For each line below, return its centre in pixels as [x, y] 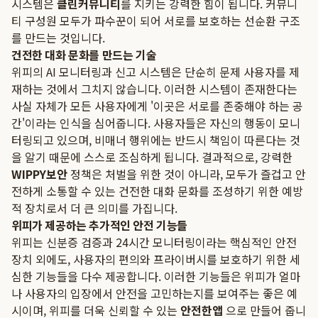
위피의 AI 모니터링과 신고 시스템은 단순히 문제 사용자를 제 [155, 72]
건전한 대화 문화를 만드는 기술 [84, 55]
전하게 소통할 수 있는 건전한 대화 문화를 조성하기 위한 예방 [157, 191]
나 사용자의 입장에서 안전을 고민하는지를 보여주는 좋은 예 [154, 293]
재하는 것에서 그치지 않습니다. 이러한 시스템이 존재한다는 [154, 89]
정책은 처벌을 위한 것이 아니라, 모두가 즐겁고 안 [187, 174]
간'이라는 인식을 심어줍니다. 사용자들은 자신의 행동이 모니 [156, 123]
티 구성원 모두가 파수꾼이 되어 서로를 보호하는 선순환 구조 [156, 21]
